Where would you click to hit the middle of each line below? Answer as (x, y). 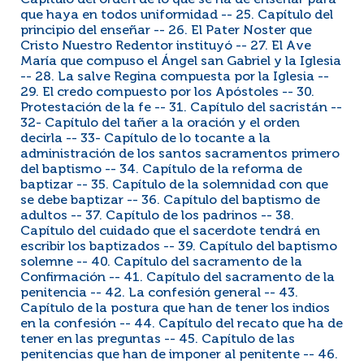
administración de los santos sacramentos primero (180, 154)
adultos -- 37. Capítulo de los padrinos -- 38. (157, 216)
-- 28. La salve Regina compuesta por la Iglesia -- (175, 77)
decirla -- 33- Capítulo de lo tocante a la (145, 139)
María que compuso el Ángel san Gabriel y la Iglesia (181, 62)
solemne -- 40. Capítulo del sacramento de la (161, 262)
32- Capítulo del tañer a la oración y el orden (160, 123)
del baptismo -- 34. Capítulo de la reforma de (161, 170)
